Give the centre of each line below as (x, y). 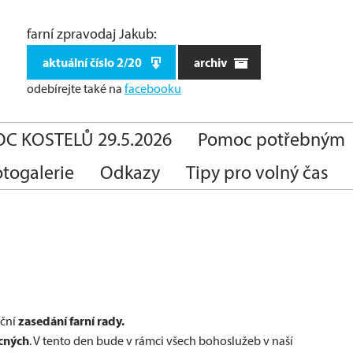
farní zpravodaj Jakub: (91, 34)
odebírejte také (67, 89)
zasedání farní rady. (71, 321)
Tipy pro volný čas (257, 172)
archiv (211, 62)
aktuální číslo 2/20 (93, 62)
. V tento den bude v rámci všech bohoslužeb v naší (161, 341)
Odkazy (130, 172)
